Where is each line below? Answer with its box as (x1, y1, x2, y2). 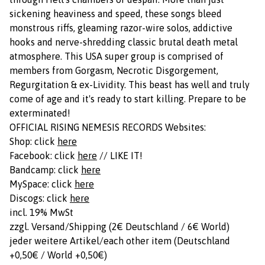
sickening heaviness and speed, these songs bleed (9, 8, 222, 19)
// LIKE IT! (97, 150, 143, 161)
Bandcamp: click (9, 164, 81, 175)
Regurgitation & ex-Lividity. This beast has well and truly (9, 79, 250, 90)
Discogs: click (9, 193, 70, 203)
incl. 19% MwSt (9, 207, 73, 218)
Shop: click (9, 136, 57, 147)
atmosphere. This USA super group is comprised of (9, 51, 224, 62)
